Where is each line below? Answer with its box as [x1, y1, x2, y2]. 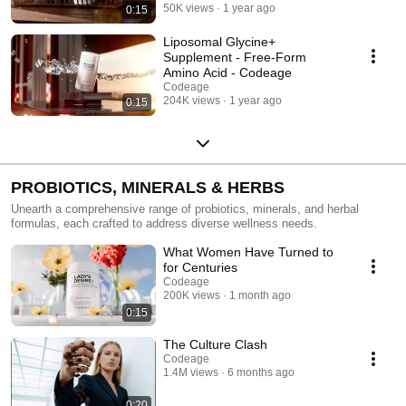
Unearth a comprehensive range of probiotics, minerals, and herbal [11, 201, 359, 216]
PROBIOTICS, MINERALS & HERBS [11, 178, 285, 197]
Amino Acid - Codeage [163, 64, 292, 80]
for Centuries [163, 259, 237, 275]
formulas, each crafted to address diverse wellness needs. [11, 216, 317, 230]
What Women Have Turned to [163, 244, 333, 259]
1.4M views [163, 365, 218, 379]
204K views [163, 93, 220, 107]
